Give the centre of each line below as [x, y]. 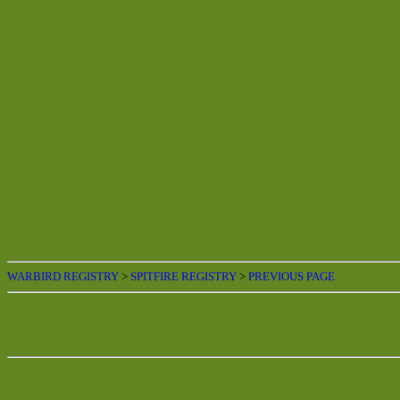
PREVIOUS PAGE [292, 276]
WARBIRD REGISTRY [63, 276]
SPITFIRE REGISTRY [183, 276]
